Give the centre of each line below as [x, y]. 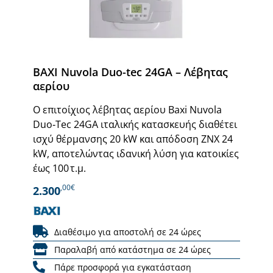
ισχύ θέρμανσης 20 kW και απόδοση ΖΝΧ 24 [133, 139]
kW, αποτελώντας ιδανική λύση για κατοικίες [136, 153]
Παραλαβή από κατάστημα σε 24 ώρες [133, 249]
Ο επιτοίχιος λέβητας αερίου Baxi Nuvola [127, 109]
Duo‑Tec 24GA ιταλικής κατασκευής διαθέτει [135, 124]
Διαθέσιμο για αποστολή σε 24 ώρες [128, 232]
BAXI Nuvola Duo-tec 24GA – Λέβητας [130, 72]
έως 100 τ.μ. [59, 168]
